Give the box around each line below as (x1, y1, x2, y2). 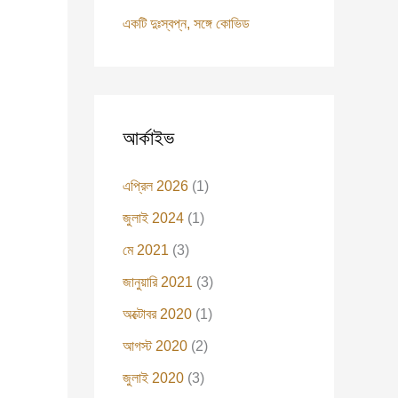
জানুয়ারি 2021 (123, 275, 193, 290)
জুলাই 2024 (123, 211, 184, 226)
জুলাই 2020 (123, 370, 184, 386)
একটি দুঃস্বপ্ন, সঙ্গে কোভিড (123, 16, 250, 31)
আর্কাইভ (123, 127, 174, 149)
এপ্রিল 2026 (123, 179, 188, 194)
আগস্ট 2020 (123, 338, 187, 354)
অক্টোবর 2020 (123, 306, 192, 322)
